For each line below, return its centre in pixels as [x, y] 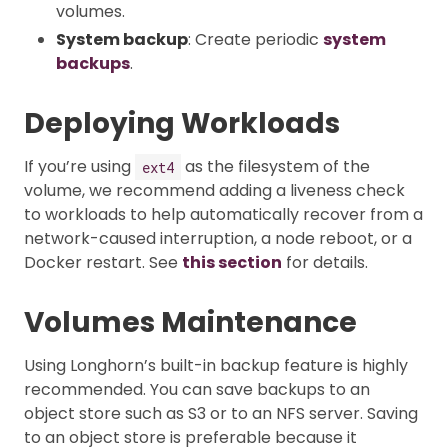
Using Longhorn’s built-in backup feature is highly [216, 366]
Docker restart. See [103, 263]
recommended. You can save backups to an [197, 390]
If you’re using [79, 167]
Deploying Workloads [182, 124]
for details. [325, 263]
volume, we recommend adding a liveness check [214, 191]
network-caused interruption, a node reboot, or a [218, 239]
